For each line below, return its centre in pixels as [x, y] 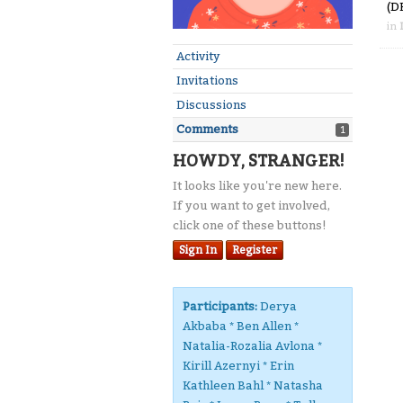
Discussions [211, 105]
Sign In [198, 250]
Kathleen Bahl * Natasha [253, 385]
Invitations [207, 81]
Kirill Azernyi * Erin [238, 366]
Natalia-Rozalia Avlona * [252, 346]
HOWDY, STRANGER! [259, 161]
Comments [207, 129]
